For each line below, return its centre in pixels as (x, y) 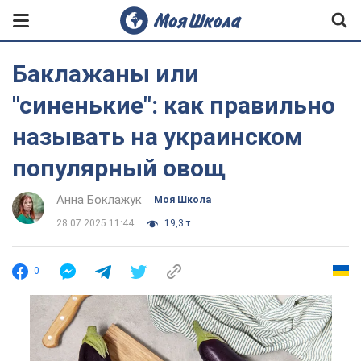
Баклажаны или (106, 74)
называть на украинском (158, 137)
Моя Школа (183, 200)
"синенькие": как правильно (174, 105)
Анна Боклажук (99, 200)
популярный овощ (119, 168)
